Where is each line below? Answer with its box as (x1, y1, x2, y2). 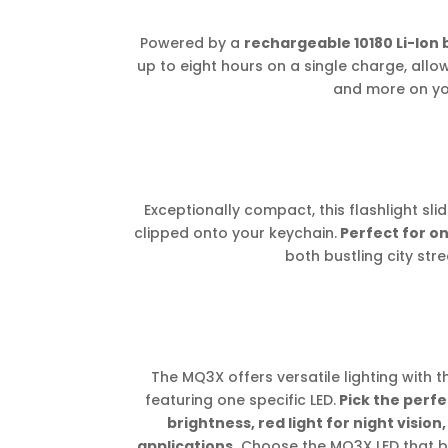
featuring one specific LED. (145, 390, 337, 411)
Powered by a (139, 33, 244, 54)
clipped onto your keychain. (133, 223, 337, 244)
